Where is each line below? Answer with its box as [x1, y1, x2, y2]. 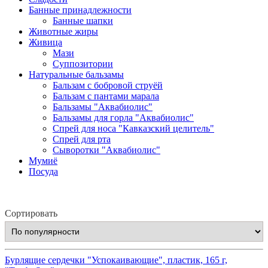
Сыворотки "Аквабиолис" [53, 144, 160, 155]
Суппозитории [53, 58, 113, 69]
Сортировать [5, 208, 57, 218]
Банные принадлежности [29, 4, 132, 15]
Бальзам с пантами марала [53, 90, 159, 101]
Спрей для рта [53, 133, 111, 144]
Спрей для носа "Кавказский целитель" [53, 123, 214, 133]
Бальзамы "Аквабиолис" [53, 101, 153, 112]
